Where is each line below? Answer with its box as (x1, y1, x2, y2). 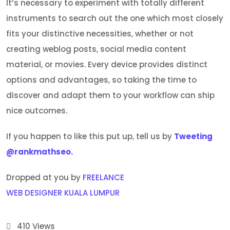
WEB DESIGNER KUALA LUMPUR (6, 187, 120, 198)
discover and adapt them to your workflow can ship (6, 89, 215, 101)
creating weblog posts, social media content (6, 43, 186, 54)
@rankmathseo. (6, 146, 73, 157)
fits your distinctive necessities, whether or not (6, 28, 194, 39)
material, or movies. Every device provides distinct (6, 59, 207, 70)
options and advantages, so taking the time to (6, 74, 197, 85)
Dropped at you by (6, 171, 83, 183)
